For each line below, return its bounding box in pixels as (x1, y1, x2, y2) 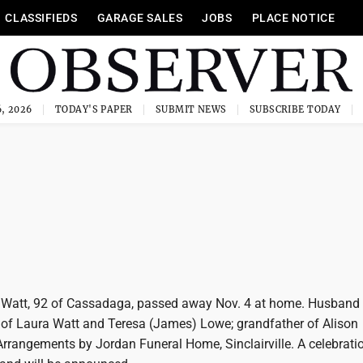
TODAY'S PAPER (54, 104, 133, 115)
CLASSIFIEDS (5, 11, 78, 24)
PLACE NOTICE (251, 11, 335, 24)
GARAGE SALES (96, 11, 183, 24)
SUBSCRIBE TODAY (249, 104, 341, 115)
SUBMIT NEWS (155, 104, 227, 115)
